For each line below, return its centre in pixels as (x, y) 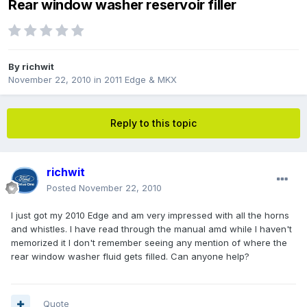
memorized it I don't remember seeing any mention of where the (149, 243)
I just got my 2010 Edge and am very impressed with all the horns (150, 216)
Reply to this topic (153, 123)
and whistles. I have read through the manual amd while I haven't (151, 229)
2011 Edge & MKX (140, 80)
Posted (63, 188)
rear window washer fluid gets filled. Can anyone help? (130, 257)
